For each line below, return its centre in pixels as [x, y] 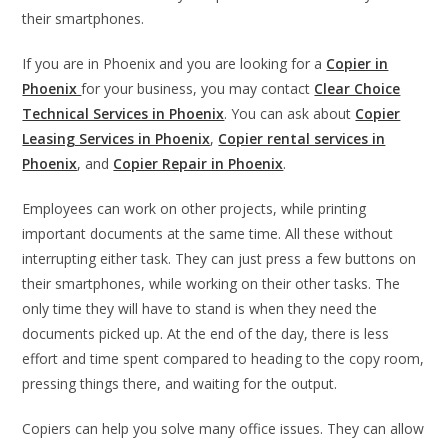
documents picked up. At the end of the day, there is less [206, 333]
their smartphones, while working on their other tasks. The [211, 283]
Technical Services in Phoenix [123, 113]
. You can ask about [290, 113]
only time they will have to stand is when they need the [200, 308]
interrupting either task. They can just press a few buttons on [219, 258]
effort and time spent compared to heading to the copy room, [223, 358]
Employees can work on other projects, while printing [194, 208]
